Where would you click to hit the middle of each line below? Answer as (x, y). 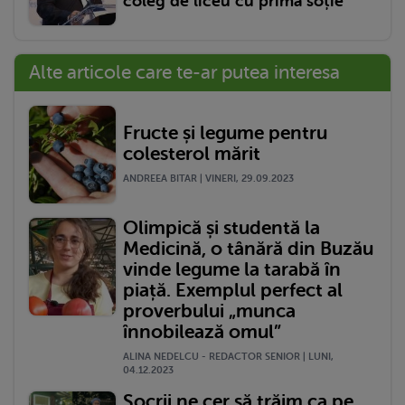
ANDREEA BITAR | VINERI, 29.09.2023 (208, 179)
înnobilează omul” (202, 331)
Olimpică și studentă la (221, 227)
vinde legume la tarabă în (232, 269)
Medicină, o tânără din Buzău (248, 248)
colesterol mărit (192, 154)
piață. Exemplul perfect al (233, 290)
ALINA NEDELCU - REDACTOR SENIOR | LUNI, (228, 356)
